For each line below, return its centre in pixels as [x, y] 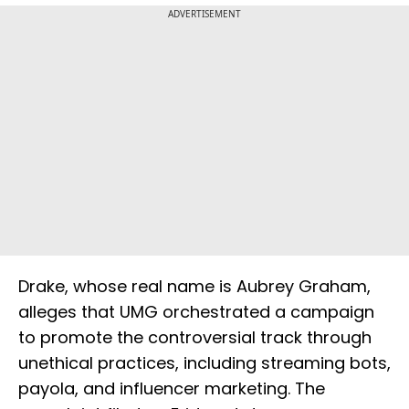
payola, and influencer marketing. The [172, 389]
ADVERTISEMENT [204, 14]
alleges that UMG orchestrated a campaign [196, 312]
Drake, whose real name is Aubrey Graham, [194, 287]
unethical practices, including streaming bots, [204, 363]
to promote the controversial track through [195, 338]
